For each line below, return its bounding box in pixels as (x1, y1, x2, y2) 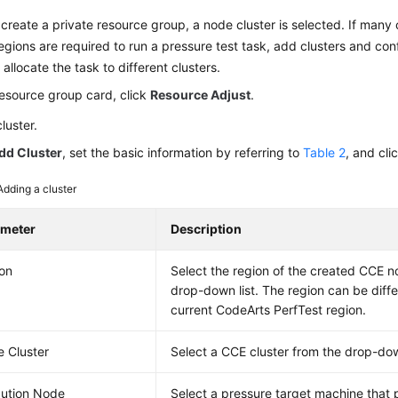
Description (171, 221, 243, 236)
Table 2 (303, 145, 346, 160)
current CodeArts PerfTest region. (171, 302, 367, 317)
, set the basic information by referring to (62, 145, 304, 160)
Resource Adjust (150, 87, 251, 102)
